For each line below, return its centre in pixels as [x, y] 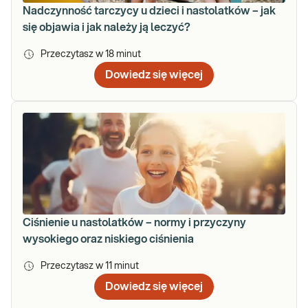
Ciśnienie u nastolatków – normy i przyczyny [134, 223]
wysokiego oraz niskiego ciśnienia [108, 240]
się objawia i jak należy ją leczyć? [107, 28]
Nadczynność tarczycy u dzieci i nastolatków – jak [149, 11]
